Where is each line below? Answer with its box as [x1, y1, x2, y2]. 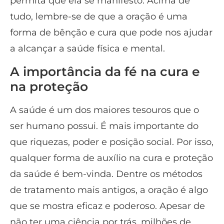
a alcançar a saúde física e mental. [10, 43, 165, 54]
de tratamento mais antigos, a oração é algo [10, 184, 208, 195]
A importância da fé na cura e [10, 63, 200, 79]
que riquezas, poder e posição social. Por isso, [10, 136, 213, 147]
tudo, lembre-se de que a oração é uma [10, 11, 187, 22]
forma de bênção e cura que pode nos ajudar [10, 27, 212, 38]
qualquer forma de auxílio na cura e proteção [10, 152, 213, 163]
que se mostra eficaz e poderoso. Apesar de [10, 200, 205, 211]
